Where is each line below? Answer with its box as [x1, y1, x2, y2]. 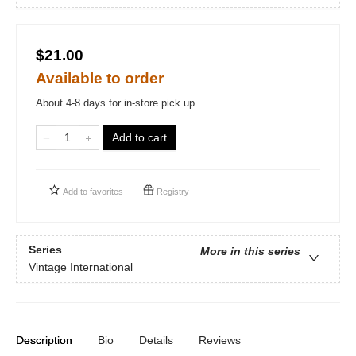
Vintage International [29, 260, 133, 273]
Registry [154, 186, 189, 196]
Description [16, 333, 72, 346]
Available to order [36, 69, 164, 87]
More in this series [200, 244, 300, 257]
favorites [90, 186, 123, 196]
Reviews [199, 333, 241, 346]
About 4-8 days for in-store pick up [36, 96, 195, 109]
